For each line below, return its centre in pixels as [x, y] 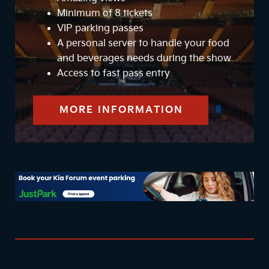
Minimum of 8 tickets [105, 14]
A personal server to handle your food [143, 44]
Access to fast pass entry [113, 74]
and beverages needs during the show [144, 59]
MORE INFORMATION [122, 110]
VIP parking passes [100, 29]
